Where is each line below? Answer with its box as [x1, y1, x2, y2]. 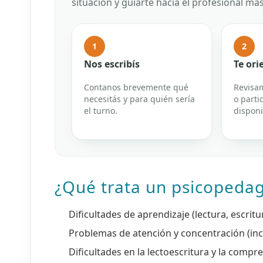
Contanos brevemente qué [84, 82, 188, 93]
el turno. [84, 105, 117, 117]
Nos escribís [84, 58, 140, 71]
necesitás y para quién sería [84, 93, 195, 105]
